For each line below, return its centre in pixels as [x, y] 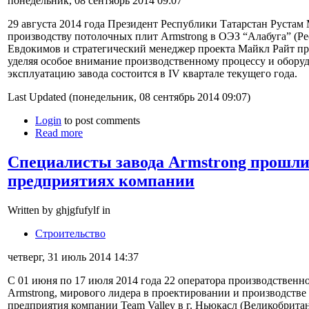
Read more [59, 132]
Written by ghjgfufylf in [59, 210]
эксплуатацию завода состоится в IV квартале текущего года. [152, 73]
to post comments [101, 120]
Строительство [70, 233]
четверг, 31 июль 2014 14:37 [73, 257]
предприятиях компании [101, 180]
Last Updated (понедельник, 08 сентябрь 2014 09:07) [129, 97]
